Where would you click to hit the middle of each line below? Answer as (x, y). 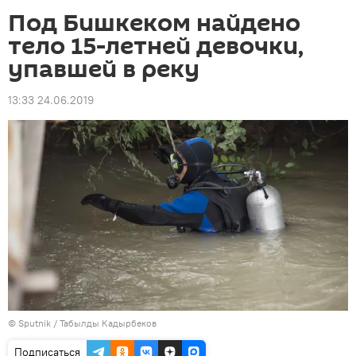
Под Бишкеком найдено (154, 23)
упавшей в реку (104, 70)
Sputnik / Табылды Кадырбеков (87, 323)
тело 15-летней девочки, (156, 46)
